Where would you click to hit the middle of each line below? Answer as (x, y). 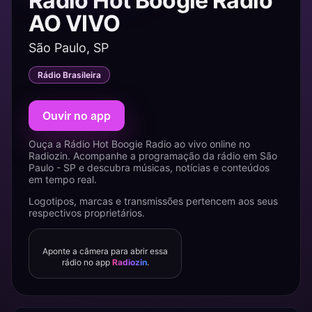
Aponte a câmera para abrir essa (105, 251)
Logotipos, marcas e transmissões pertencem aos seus (153, 201)
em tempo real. (63, 179)
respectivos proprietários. (87, 213)
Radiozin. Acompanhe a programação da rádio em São (153, 156)
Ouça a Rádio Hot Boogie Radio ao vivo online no (139, 144)
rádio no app (87, 262)
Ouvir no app (77, 116)
